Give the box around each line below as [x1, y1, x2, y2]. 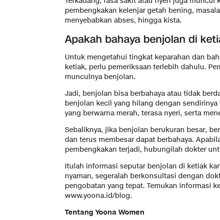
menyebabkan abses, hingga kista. [65, 16, 182, 26]
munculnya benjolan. [65, 72, 136, 82]
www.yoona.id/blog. [65, 191, 132, 201]
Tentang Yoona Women [65, 208, 144, 218]
